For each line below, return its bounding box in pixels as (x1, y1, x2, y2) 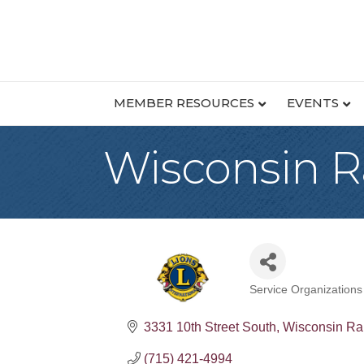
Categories (249, 290, 351, 314)
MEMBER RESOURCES (113, 95, 254, 110)
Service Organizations (249, 283, 362, 296)
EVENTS (286, 95, 339, 110)
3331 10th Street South (144, 319, 276, 334)
